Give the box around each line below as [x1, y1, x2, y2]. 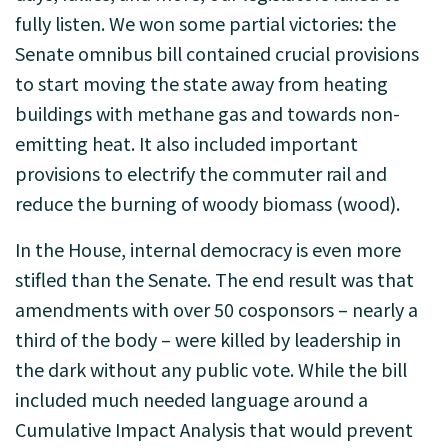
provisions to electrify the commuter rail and [15, 160, 387, 186]
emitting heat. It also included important [15, 130, 358, 156]
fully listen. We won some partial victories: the [15, 10, 396, 36]
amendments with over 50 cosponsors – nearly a [15, 296, 418, 322]
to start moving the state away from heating [15, 70, 388, 96]
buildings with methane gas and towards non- [15, 100, 400, 126]
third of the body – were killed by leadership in [15, 326, 401, 352]
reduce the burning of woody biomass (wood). [15, 190, 400, 216]
